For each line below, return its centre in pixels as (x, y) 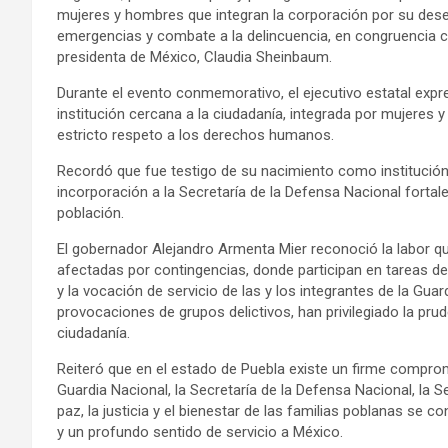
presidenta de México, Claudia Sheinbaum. (194, 56)
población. (90, 212)
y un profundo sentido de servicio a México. (200, 431)
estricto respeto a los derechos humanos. (195, 134)
